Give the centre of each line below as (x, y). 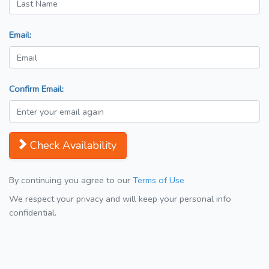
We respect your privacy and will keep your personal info (120, 199)
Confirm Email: (36, 89)
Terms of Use (159, 180)
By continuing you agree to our (71, 180)
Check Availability (73, 146)
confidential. (33, 213)
